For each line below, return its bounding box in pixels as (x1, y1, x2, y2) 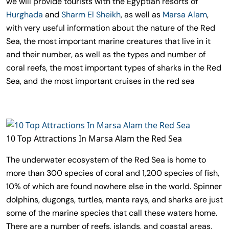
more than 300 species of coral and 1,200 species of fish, (6, 167, 219, 178)
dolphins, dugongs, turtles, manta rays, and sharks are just (6, 194, 223, 205)
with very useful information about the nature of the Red (6, 22, 215, 33)
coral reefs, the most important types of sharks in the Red (6, 62, 221, 73)
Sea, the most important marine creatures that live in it (6, 36, 211, 47)
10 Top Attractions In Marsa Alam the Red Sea (6, 132, 182, 144)
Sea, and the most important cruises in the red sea (6, 76, 195, 86)
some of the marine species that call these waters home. (6, 207, 217, 218)
